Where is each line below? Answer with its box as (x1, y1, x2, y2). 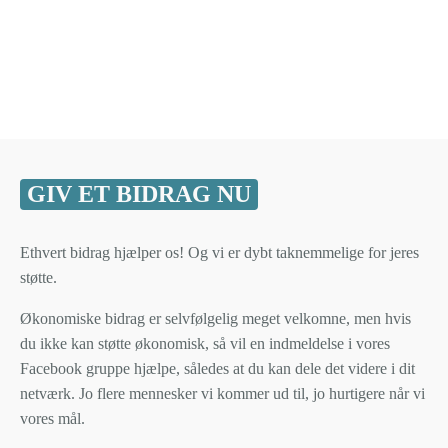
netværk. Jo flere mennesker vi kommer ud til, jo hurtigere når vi (19, 385, 425, 403)
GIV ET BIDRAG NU (27, 181, 252, 208)
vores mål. (19, 410, 85, 428)
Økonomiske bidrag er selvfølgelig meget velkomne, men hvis (19, 310, 411, 328)
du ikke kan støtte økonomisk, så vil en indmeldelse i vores (19, 335, 390, 353)
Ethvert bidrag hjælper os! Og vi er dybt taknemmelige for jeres (19, 244, 419, 262)
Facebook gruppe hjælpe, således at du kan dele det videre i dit (19, 360, 415, 378)
